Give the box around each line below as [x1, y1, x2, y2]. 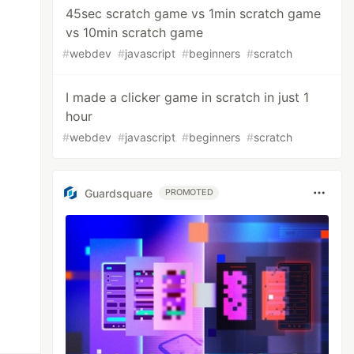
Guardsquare [85, 186, 153, 200]
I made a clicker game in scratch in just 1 [66, 89, 310, 105]
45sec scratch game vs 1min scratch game [66, 6, 322, 21]
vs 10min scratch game [66, 24, 204, 40]
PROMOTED [165, 187, 213, 198]
